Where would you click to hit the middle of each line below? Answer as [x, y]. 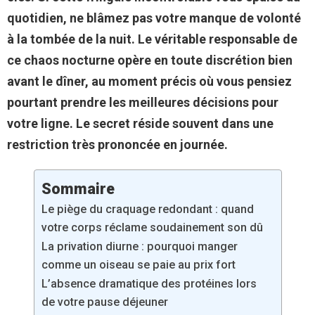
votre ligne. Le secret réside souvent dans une [140, 124]
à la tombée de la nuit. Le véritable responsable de [152, 39]
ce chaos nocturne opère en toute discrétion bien [150, 60]
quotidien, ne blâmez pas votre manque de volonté [154, 18]
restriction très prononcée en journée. [117, 145]
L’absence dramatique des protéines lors [149, 284]
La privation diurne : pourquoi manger [139, 247]
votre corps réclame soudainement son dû [152, 228]
